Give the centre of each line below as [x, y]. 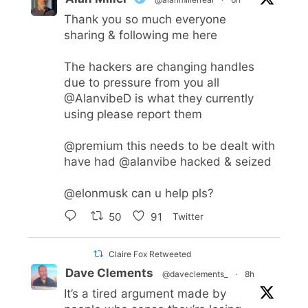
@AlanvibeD [98, 99]
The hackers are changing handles [159, 67]
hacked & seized [224, 162]
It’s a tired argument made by [145, 294]
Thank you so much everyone [145, 20]
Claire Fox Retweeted [150, 254]
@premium [93, 146]
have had [91, 162]
